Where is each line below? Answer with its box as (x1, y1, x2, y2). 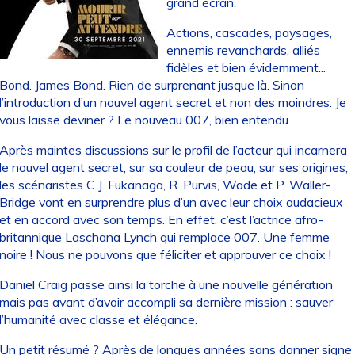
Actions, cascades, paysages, (166, 25, 333, 41)
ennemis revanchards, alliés (166, 42, 321, 59)
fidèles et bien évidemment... (166, 59, 326, 76)
